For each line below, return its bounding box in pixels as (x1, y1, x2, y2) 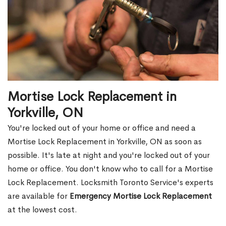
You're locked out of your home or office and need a (8, 123, 196, 134)
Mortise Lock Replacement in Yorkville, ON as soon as (8, 136, 202, 147)
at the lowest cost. (8, 204, 77, 215)
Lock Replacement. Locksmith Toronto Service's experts (8, 177, 213, 188)
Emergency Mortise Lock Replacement (70, 191, 212, 202)
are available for (8, 191, 70, 202)
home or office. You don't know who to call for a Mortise (8, 163, 213, 175)
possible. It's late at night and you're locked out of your (8, 150, 210, 161)
